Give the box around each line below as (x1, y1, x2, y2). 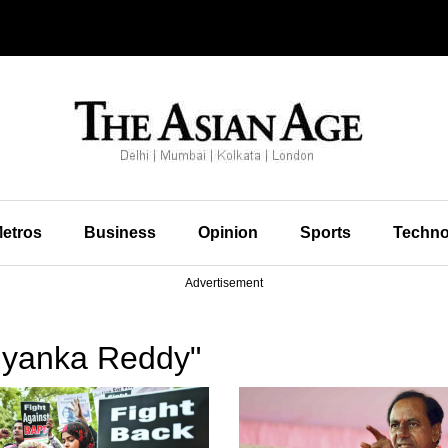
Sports (299, 224, 351, 241)
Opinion (197, 224, 258, 241)
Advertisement (185, 276, 263, 290)
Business (83, 224, 156, 241)
